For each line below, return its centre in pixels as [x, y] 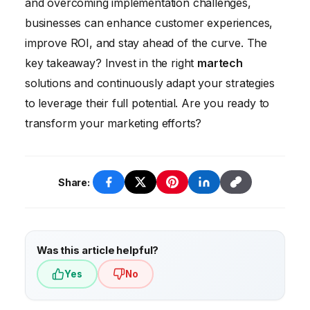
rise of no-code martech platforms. [130, 37]
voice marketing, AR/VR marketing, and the [151, 17]
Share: [74, 182]
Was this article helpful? [98, 251]
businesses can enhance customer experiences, [149, 23]
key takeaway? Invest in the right [111, 63]
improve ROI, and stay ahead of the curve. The [146, 43]
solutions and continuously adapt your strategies [150, 83]
